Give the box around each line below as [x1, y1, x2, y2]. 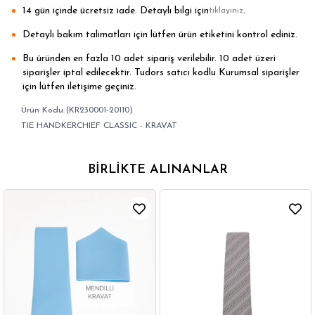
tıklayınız [209, 6, 243, 15]
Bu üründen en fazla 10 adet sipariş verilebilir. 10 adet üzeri [22, 53, 276, 64]
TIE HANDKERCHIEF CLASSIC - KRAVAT [21, 122, 177, 130]
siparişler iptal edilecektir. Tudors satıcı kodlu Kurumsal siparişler [22, 67, 300, 78]
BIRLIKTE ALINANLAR [87, 163, 228, 176]
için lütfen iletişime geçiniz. [22, 82, 136, 92]
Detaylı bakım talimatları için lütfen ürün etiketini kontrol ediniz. [22, 30, 297, 40]
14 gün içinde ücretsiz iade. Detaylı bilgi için [22, 6, 209, 16]
